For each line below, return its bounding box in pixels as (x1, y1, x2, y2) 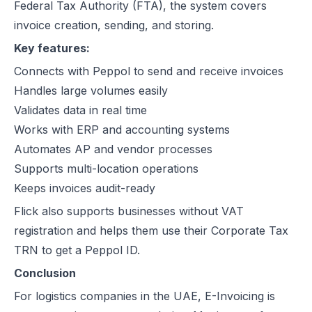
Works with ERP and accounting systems (14, 123, 237, 136)
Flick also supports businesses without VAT (14, 204, 244, 218)
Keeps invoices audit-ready (14, 181, 155, 195)
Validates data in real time (14, 103, 154, 117)
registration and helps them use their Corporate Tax (14, 224, 288, 237)
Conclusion (14, 266, 76, 280)
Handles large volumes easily (14, 84, 175, 97)
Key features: (14, 41, 90, 55)
